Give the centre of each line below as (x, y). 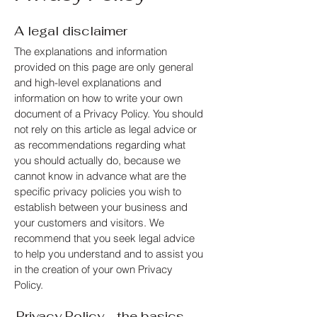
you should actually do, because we (97, 160)
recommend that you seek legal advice (104, 238)
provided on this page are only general (104, 67)
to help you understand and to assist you (109, 254)
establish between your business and (101, 207)
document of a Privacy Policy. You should (109, 114)
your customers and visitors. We (89, 223)
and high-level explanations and (88, 82)
